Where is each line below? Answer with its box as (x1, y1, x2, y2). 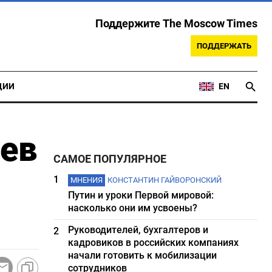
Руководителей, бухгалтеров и (68, 224, 209, 236)
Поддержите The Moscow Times (95, 18, 257, 30)
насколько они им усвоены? (68, 202, 198, 214)
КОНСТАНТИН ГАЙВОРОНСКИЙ (107, 175, 222, 185)
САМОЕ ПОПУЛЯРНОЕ (53, 153, 167, 165)
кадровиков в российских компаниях (68, 237, 239, 248)
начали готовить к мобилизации (68, 250, 217, 261)
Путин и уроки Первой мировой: (68, 189, 214, 201)
